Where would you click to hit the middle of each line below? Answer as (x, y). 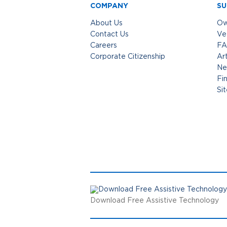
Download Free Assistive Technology (155, 201)
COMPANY (109, 6)
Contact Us (109, 35)
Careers (104, 46)
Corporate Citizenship (128, 57)
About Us (106, 24)
